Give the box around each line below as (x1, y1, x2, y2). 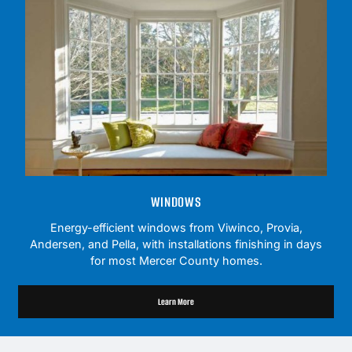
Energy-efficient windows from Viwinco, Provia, (49, 221, 302, 235)
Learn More (158, 295, 194, 309)
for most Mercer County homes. (90, 254, 262, 268)
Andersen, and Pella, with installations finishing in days (30, 237, 322, 251)
